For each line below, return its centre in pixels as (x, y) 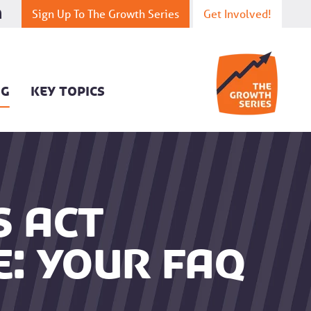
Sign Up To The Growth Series (106, 14)
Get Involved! (237, 14)
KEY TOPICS (67, 91)
